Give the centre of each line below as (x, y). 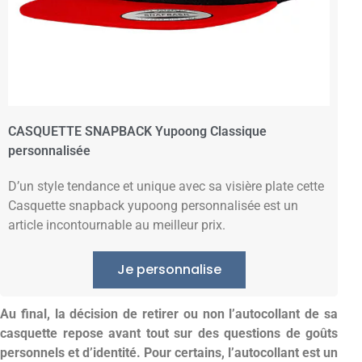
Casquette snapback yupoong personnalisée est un (153, 206)
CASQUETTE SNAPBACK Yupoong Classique (137, 131)
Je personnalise (169, 269)
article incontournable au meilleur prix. (117, 225)
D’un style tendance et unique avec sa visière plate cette (166, 186)
